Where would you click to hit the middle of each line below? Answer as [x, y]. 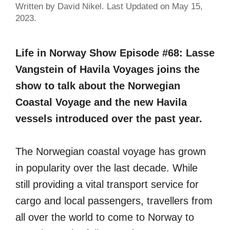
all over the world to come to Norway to [105, 217]
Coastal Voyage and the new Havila [101, 102]
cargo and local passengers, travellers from [114, 201]
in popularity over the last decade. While [107, 168]
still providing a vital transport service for [107, 184]
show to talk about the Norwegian [98, 86]
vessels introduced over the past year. [109, 119]
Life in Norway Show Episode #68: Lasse [115, 53]
